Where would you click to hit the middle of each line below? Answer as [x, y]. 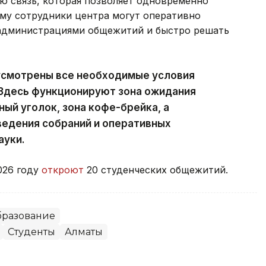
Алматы [84, 232]
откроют [63, 170]
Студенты [31, 232]
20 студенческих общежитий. [157, 170]
